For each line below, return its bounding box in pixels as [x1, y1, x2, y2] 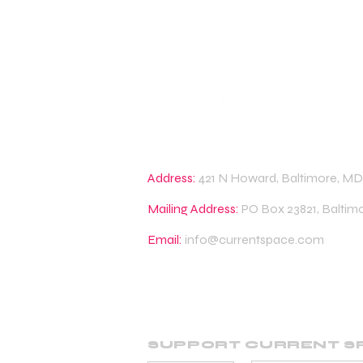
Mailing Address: [147, 201, 239, 216]
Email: [147, 232, 182, 247]
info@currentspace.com [185, 232, 324, 247]
